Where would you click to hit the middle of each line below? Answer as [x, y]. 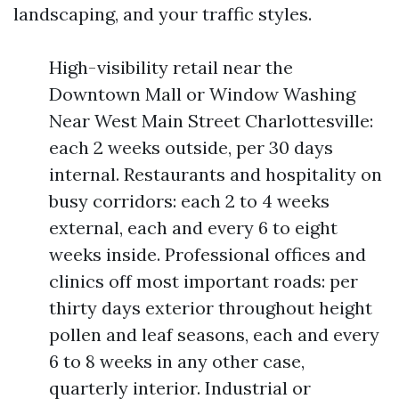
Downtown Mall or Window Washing [202, 94]
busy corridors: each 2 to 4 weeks [189, 201]
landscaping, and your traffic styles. [163, 14]
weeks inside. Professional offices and [208, 254]
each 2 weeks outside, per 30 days [191, 147]
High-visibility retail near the [171, 67]
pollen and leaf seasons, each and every [214, 334]
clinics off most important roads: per [204, 281]
